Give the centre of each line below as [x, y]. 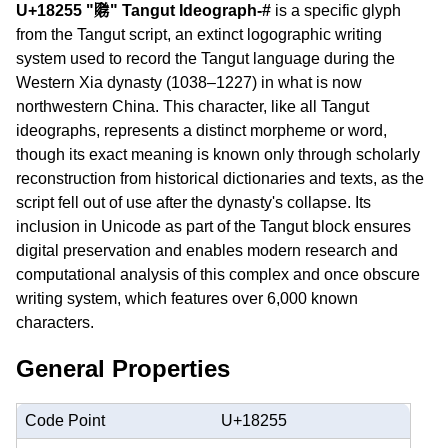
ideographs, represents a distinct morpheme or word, [201, 130]
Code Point [65, 420]
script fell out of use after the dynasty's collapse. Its [193, 202]
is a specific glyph [336, 10]
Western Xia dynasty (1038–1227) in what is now [189, 82]
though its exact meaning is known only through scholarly [218, 154]
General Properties [123, 368]
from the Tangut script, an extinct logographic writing [199, 34]
